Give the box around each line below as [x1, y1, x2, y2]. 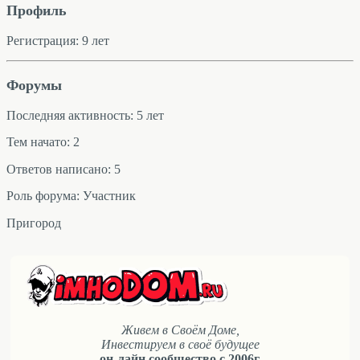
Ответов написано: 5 [6, 162, 121, 176]
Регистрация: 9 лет [6, 33, 109, 47]
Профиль [6, 2, 67, 18]
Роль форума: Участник [6, 189, 136, 203]
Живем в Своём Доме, [121, 322, 239, 337]
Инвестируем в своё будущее [100, 337, 260, 351]
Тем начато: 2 [6, 135, 80, 149]
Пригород [6, 215, 61, 230]
